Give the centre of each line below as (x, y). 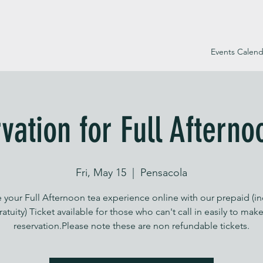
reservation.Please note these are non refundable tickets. (131, 225)
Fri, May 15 (101, 172)
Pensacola (164, 172)
